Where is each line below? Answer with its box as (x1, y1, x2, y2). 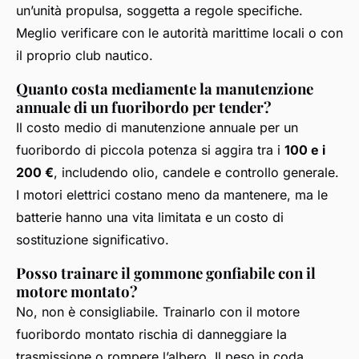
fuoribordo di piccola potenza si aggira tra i (16, 141, 284, 158)
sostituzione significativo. (16, 231, 169, 248)
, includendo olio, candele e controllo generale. (54, 163, 339, 180)
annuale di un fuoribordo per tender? (16, 96, 272, 117)
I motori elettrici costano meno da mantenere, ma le (16, 186, 328, 203)
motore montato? (16, 280, 138, 301)
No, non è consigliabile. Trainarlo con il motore (16, 303, 300, 320)
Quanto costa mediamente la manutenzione (16, 78, 313, 99)
